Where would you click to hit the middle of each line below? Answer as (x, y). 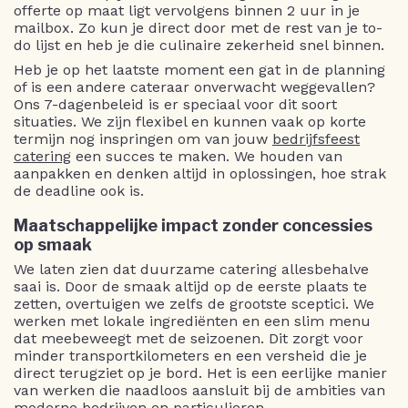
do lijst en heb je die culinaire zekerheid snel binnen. (199, 45)
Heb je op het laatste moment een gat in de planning (199, 69)
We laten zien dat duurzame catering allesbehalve (191, 270)
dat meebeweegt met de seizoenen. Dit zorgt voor (189, 339)
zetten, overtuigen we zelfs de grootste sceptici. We (194, 304)
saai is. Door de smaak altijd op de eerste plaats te (190, 287)
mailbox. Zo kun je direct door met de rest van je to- (198, 27)
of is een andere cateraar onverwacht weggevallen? (194, 87)
